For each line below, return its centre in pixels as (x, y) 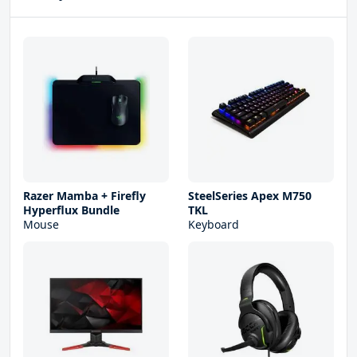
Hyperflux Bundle (71, 210)
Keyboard (214, 225)
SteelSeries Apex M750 (250, 196)
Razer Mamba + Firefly (84, 196)
